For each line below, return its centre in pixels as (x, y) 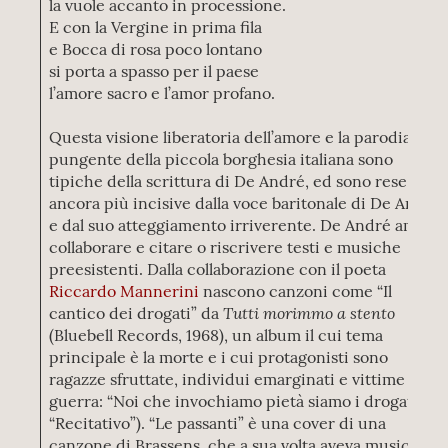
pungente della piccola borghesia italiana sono (221, 159)
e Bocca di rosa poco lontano (156, 49)
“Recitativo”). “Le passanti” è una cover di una (218, 423)
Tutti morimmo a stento (309, 312)
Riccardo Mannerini (124, 291)
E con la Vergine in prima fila (156, 27)
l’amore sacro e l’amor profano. (166, 93)
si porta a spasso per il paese (154, 71)
